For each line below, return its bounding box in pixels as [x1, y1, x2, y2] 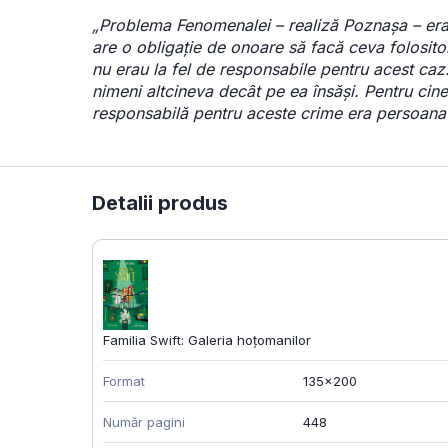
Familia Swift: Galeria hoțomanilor [103, 332, 311, 349]
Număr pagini [103, 414, 185, 431]
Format [103, 373, 145, 390]
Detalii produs [92, 191, 228, 216]
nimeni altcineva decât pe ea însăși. [92, 81, 359, 102]
